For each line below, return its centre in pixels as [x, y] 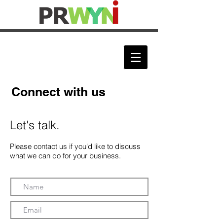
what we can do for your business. [66, 156]
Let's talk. [35, 125]
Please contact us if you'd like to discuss [75, 146]
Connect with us [58, 92]
